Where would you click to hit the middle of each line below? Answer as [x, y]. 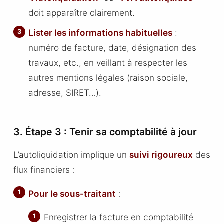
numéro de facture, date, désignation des [113, 47]
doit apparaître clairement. [82, 13]
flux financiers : [44, 170]
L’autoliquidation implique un [71, 155]
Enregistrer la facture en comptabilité [118, 217]
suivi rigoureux [161, 155]
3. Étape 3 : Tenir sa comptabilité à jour [105, 132]
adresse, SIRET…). [65, 92]
